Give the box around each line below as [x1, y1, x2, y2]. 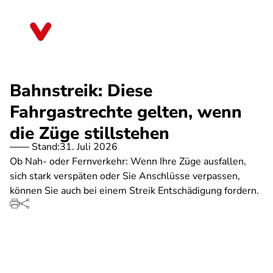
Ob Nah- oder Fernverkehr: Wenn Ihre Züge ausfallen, [10, 155, 246, 168]
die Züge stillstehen [10, 122, 169, 145]
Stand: [32, 140, 60, 154]
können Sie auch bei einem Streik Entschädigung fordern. [10, 184, 259, 197]
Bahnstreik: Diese [10, 79, 152, 102]
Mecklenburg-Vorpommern [63, 29, 179, 43]
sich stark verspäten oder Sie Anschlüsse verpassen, [10, 169, 240, 183]
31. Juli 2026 [60, 140, 118, 154]
